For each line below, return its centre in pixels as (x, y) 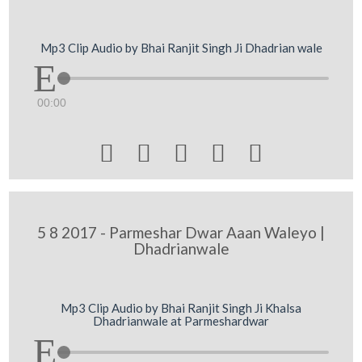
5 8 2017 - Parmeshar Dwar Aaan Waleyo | (181, 232)
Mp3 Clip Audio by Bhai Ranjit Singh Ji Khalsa (181, 308)
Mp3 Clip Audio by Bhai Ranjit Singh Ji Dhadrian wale (181, 47)
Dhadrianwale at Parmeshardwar (181, 321)
